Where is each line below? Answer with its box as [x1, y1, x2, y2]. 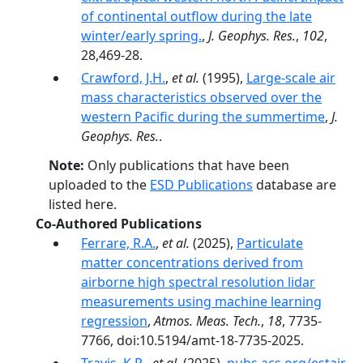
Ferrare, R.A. [81, 234, 156, 252]
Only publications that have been [84, 156, 289, 174]
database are [253, 176, 336, 194]
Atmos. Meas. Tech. [154, 312, 261, 330]
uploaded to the [49, 176, 150, 194]
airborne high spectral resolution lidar [81, 273, 315, 291]
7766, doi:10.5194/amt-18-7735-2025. [81, 331, 304, 349]
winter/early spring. [81, 27, 202, 45]
